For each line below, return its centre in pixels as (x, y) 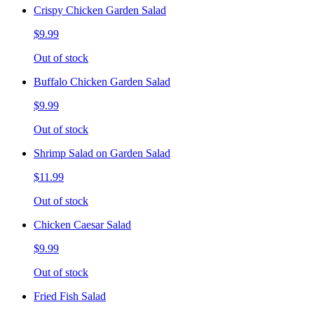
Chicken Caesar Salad (82, 224)
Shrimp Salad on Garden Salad (102, 153)
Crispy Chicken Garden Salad (100, 10)
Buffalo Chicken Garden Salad (102, 81)
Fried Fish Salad (70, 296)
